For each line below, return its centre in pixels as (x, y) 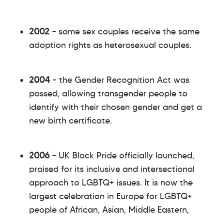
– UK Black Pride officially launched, (122, 155)
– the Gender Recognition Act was (120, 80)
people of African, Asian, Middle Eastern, (109, 209)
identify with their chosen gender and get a (116, 107)
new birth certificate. (70, 120)
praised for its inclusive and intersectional (112, 169)
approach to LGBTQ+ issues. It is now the (111, 182)
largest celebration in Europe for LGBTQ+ (111, 196)
